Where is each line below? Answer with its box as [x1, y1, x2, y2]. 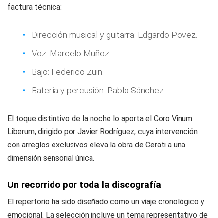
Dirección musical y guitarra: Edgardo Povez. [32, 30, 197, 40]
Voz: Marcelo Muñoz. [32, 48, 110, 58]
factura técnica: [7, 2, 62, 12]
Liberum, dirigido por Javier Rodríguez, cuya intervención [7, 127, 198, 136]
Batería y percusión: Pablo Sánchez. [32, 85, 165, 95]
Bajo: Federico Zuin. [32, 67, 104, 77]
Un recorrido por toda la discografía [7, 179, 161, 190]
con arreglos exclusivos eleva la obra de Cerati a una [7, 140, 185, 149]
